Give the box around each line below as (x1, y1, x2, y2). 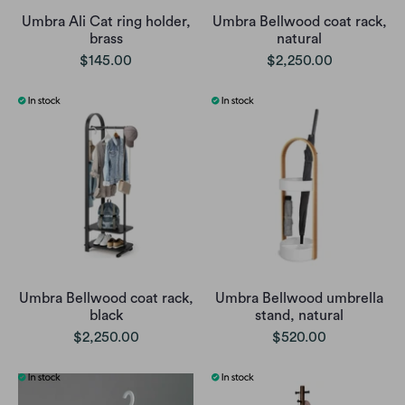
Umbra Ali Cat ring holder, (21, 14, 191, 29)
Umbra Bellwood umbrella (215, 290, 383, 306)
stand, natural (255, 307, 344, 323)
